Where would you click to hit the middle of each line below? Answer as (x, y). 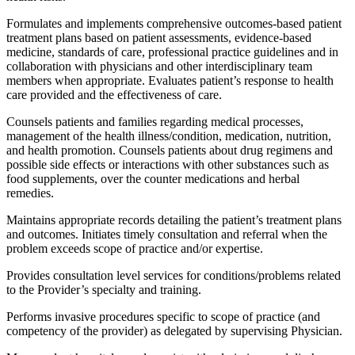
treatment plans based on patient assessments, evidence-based (159, 37)
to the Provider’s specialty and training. (104, 289)
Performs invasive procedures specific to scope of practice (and (163, 316)
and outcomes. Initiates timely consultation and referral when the (167, 234)
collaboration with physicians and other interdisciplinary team (159, 66)
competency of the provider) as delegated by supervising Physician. (174, 330)
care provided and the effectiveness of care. (114, 94)
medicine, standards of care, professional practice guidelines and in (172, 52)
